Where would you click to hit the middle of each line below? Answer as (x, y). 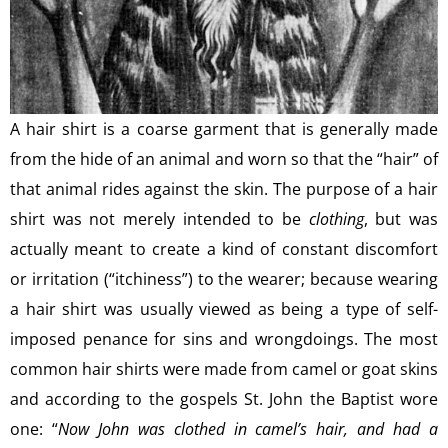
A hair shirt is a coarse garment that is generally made (224, 129)
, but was (401, 219)
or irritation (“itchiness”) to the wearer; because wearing (224, 279)
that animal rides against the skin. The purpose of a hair (224, 189)
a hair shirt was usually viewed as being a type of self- (224, 309)
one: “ (34, 429)
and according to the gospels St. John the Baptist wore (224, 399)
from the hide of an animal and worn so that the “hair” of (224, 159)
